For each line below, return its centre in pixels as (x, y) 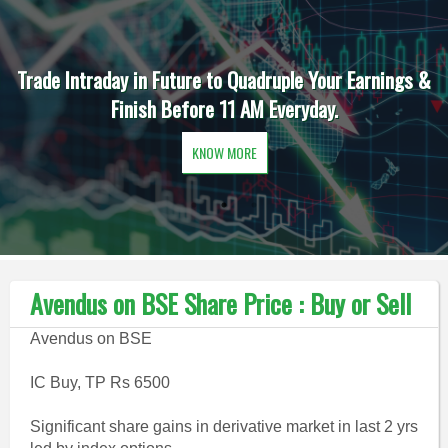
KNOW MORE (224, 152)
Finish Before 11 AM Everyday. (224, 108)
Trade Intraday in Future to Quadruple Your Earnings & (224, 79)
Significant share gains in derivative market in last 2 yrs (223, 426)
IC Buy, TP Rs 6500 (99, 382)
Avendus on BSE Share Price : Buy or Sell (220, 303)
